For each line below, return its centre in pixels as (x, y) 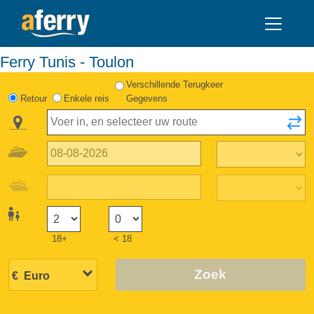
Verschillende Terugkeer (175, 84)
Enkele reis (86, 98)
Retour (33, 98)
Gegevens (147, 98)
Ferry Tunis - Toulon (71, 62)
